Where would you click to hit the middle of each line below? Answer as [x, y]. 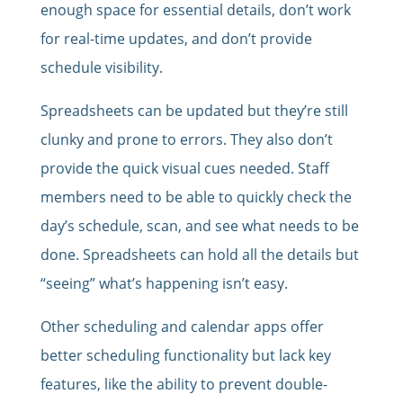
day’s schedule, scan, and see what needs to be [199, 226]
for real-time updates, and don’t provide [176, 39]
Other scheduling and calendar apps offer [182, 327]
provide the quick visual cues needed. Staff [184, 169]
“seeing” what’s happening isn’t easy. [164, 284]
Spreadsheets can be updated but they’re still [194, 111]
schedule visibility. [101, 68]
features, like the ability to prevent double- [184, 385]
